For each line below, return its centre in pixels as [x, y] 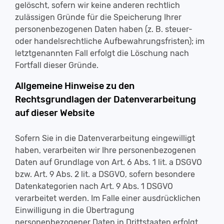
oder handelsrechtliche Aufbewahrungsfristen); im [110, 41]
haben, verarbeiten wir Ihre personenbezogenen [105, 150]
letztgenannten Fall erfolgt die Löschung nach [102, 53]
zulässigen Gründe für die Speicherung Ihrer [98, 17]
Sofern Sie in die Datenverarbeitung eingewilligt [105, 138]
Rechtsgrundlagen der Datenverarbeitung [105, 99]
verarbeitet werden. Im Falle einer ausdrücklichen [108, 198]
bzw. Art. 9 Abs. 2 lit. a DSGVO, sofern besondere [105, 174]
